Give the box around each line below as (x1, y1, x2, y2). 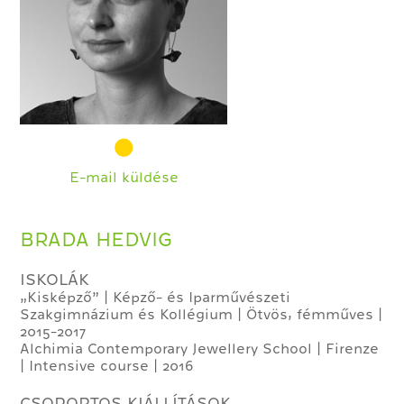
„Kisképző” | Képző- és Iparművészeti (20, 290, 291, 305)
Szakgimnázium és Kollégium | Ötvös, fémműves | (20, 308, 383, 322)
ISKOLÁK (20, 271, 90, 288)
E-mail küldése (69, 170, 179, 185)
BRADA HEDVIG (20, 230, 173, 250)
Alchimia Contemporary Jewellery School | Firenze (20, 342, 380, 356)
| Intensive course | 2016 (20, 359, 195, 373)
